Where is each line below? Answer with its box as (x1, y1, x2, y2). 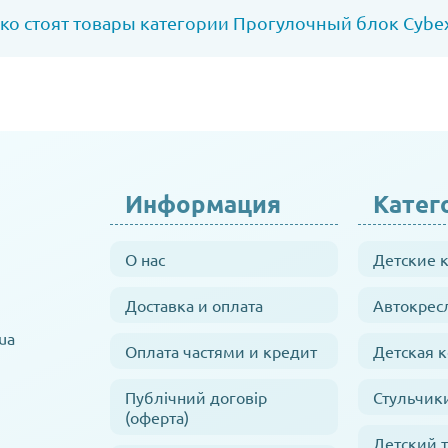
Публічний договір (125, 386, 267, 407)
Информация (125, 187, 281, 219)
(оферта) (125, 406, 189, 427)
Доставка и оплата (125, 294, 263, 315)
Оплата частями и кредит (125, 340, 317, 361)
